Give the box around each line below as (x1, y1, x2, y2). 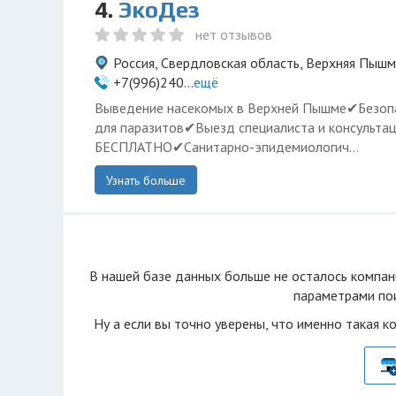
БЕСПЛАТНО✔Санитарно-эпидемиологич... (95, 138, 359, 156)
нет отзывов (195, 26, 272, 43)
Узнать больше (106, 172, 186, 188)
